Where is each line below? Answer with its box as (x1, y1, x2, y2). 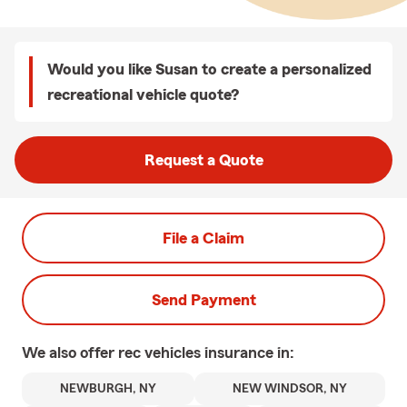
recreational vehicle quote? (47, 86, 239, 103)
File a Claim (163, 230, 244, 246)
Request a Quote (144, 152, 263, 168)
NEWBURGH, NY (60, 382, 156, 395)
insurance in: (204, 344, 294, 361)
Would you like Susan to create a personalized (47, 61, 372, 77)
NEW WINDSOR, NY (233, 382, 347, 395)
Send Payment (151, 292, 256, 308)
